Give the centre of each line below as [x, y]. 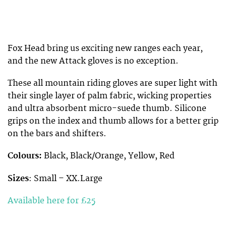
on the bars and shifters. [57, 134]
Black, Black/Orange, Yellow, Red [109, 156]
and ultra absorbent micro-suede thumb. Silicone [107, 109]
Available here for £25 [51, 201]
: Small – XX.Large [66, 178]
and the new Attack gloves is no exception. [93, 61]
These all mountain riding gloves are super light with [112, 83]
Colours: [26, 156]
